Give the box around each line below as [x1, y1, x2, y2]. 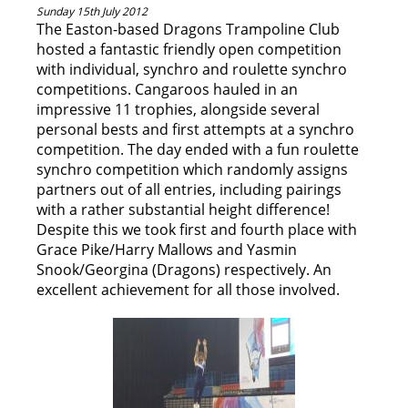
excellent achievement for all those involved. [36, 280, 340, 300]
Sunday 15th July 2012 [36, 4, 148, 19]
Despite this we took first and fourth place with [36, 219, 357, 240]
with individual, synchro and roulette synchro [36, 59, 347, 79]
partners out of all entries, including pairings [36, 179, 342, 199]
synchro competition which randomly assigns [36, 159, 348, 179]
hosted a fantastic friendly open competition [36, 39, 342, 59]
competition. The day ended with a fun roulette [36, 139, 359, 159]
